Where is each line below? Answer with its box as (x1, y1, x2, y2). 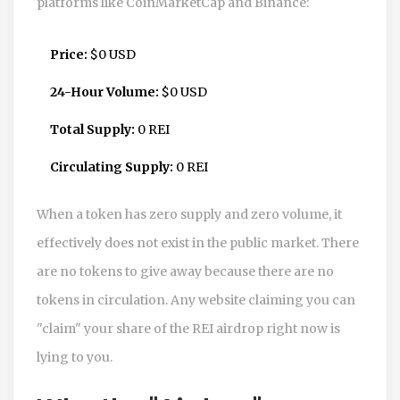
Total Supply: (50, 121, 135, 137)
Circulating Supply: (50, 158, 173, 175)
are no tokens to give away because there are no (37, 262, 334, 279)
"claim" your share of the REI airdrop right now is (37, 320, 340, 337)
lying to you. (37, 348, 112, 365)
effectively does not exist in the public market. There (37, 234, 359, 251)
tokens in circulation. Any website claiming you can (37, 291, 355, 308)
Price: (50, 46, 87, 62)
